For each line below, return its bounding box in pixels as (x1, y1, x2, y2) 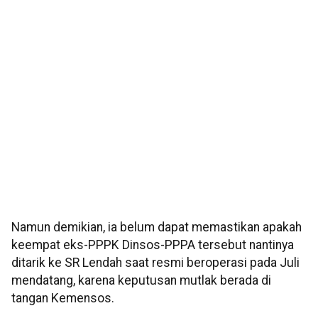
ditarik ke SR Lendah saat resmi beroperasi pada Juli (11, 256, 300, 270)
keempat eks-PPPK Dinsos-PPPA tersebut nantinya (11, 238, 294, 253)
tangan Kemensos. (11, 291, 114, 306)
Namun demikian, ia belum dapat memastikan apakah (11, 220, 302, 235)
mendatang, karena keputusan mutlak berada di (11, 273, 271, 288)
